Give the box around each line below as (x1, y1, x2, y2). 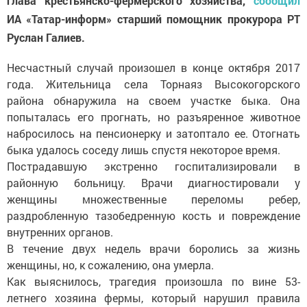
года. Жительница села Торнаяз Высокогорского (7, 77, 300, 92)
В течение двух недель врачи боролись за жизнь (7, 241, 300, 256)
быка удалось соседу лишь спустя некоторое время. (7, 143, 280, 158)
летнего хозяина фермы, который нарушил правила (7, 291, 300, 306)
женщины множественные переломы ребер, (7, 192, 300, 207)
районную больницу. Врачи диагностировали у (7, 175, 300, 191)
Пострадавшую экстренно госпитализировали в (7, 159, 300, 174)
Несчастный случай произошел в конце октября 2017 (7, 60, 300, 75)
